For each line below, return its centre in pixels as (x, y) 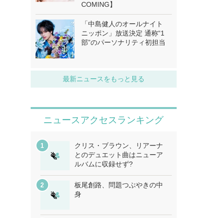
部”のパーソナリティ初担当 (123, 42)
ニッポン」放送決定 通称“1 (123, 33)
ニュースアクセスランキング (104, 120)
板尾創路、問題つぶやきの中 (118, 185)
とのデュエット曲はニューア (118, 155)
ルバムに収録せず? (103, 164)
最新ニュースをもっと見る (103, 79)
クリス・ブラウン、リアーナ (118, 145)
